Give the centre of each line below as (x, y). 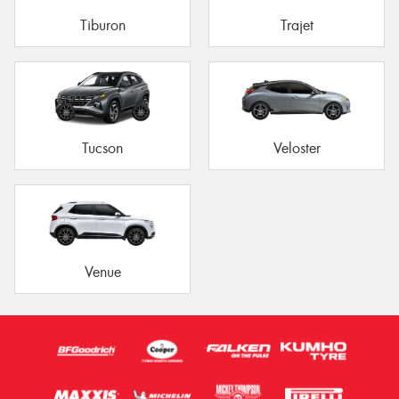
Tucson (102, 149)
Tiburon (102, 25)
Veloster (297, 149)
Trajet (297, 25)
